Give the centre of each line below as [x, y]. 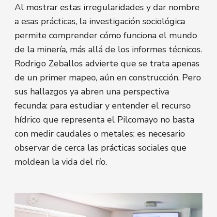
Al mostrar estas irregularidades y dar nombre [107, 8]
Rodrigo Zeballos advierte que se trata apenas [107, 64]
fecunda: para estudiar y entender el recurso [103, 106]
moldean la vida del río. [61, 162]
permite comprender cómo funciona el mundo [106, 36]
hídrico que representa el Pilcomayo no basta [104, 120]
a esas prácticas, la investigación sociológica [100, 22]
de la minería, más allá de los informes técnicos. [108, 50]
